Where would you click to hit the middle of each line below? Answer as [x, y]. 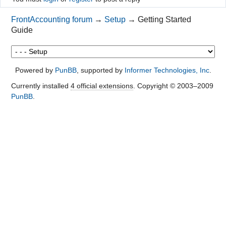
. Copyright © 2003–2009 [173, 86]
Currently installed [41, 86]
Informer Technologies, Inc [167, 70]
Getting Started [165, 19]
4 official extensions [102, 86]
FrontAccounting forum [52, 19]
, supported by [100, 70]
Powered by [35, 70]
